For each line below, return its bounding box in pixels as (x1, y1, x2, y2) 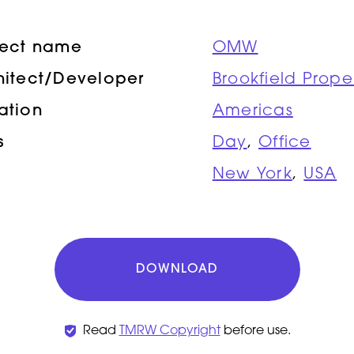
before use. (220, 324, 291, 337)
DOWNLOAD (135, 262, 219, 276)
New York (212, 166, 292, 183)
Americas (212, 103, 293, 119)
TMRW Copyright (119, 324, 220, 337)
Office (258, 134, 311, 151)
